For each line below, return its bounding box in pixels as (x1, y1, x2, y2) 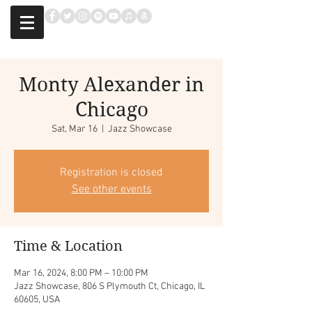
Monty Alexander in (19, 73, 204, 96)
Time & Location (14, 238, 123, 254)
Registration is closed (60, 166, 163, 180)
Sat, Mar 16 (51, 123, 97, 135)
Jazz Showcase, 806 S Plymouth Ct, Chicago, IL (14, 281, 205, 292)
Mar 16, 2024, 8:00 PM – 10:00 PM (14, 267, 148, 279)
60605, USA (14, 294, 60, 306)
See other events (71, 182, 152, 196)
